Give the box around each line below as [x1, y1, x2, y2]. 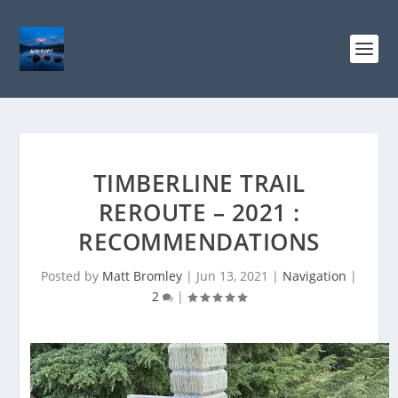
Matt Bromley [102, 267, 182, 284]
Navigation [283, 267, 346, 284]
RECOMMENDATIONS [78, 226, 320, 258]
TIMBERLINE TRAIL [92, 167, 306, 199]
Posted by [41, 267, 102, 284]
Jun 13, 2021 [196, 267, 268, 284]
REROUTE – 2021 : [98, 196, 300, 228]
